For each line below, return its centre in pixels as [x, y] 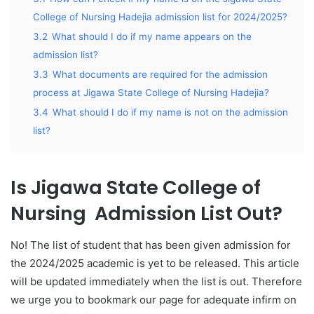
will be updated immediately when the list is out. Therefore [156, 281]
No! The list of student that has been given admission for [151, 245]
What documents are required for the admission [160, 74]
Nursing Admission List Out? [146, 213]
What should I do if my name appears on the [152, 36]
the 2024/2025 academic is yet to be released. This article [155, 263]
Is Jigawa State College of [136, 187]
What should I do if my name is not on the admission [170, 112]
